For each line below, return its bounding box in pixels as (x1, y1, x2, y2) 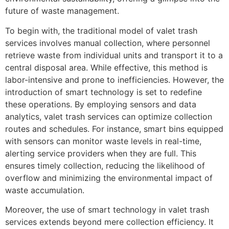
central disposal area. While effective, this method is (5, 62, 208, 73)
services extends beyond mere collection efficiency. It (5, 217, 214, 227)
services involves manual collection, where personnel (5, 37, 210, 48)
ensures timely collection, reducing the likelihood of (5, 160, 205, 171)
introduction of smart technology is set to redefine (5, 86, 202, 97)
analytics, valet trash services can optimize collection (5, 111, 212, 122)
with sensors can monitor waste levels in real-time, (5, 135, 201, 146)
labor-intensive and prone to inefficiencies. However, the (5, 74, 224, 85)
